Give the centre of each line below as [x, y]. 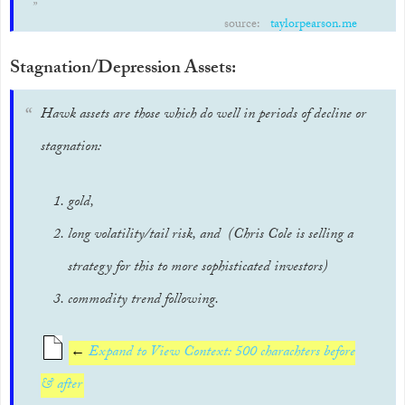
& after [61, 386]
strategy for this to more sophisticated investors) [198, 268]
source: [244, 25]
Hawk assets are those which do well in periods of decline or [203, 115]
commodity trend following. [143, 301]
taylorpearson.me [313, 25]
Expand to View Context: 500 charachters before [220, 353]
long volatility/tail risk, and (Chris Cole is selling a [211, 235]
